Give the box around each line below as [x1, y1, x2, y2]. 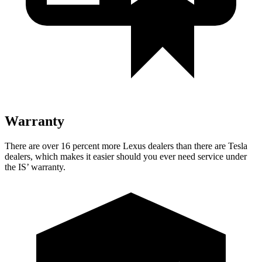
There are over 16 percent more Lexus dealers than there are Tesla [5, 140, 247, 151]
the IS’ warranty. [5, 161, 65, 172]
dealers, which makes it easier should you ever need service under [5, 151, 247, 161]
